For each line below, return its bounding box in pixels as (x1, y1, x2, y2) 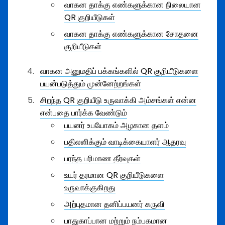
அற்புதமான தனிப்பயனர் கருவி (64, 198, 165, 210)
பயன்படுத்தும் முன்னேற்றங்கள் (40, 78, 141, 89)
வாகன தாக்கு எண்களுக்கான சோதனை (64, 28, 198, 40)
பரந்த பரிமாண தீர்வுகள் (64, 153, 141, 164)
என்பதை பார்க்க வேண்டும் (40, 107, 127, 119)
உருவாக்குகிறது (64, 182, 116, 193)
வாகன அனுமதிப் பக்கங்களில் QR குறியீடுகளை (40, 65, 198, 77)
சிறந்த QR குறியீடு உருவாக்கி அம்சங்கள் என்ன (40, 94, 196, 106)
